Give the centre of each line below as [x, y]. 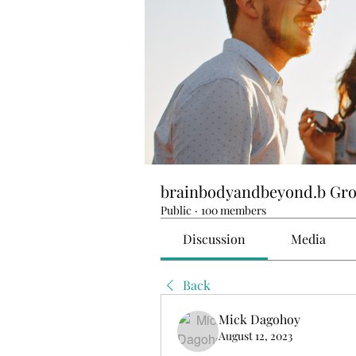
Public [176, 210]
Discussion [215, 239]
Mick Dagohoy [259, 319]
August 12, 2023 [255, 336]
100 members [234, 210]
